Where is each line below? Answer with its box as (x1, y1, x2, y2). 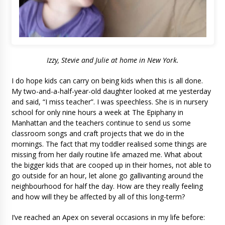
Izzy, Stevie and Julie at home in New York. (46, 55, 179, 65)
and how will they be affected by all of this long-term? (11, 191, 187, 201)
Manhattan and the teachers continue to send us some (11, 118, 191, 128)
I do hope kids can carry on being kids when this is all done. (11, 75, 203, 85)
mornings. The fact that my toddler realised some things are (11, 139, 207, 149)
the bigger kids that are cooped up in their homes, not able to (11, 160, 211, 170)
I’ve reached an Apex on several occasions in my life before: (11, 212, 205, 222)
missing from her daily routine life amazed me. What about (11, 149, 202, 159)
